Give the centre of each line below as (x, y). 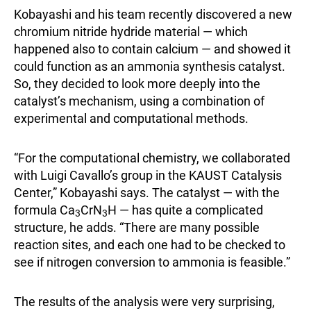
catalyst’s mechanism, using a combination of (139, 101)
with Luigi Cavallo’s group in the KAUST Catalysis (148, 175)
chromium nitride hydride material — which (131, 32)
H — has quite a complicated (185, 210)
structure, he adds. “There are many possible (137, 227)
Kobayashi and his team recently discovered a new (153, 14)
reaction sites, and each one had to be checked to (150, 245)
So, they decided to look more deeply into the (137, 84)
